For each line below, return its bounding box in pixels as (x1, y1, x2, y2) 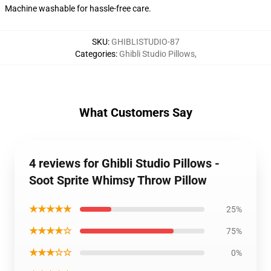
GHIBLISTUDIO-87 (111, 37, 180, 47)
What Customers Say (79, 105, 192, 120)
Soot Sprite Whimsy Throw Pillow (29, 173, 207, 188)
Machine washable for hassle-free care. (5, 4, 151, 13)
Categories (74, 49, 116, 59)
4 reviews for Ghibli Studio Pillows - (29, 156, 220, 171)
